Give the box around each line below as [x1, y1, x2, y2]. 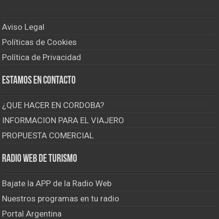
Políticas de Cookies [2, 37, 77, 47]
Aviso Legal [2, 22, 45, 32]
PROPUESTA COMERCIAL [2, 131, 94, 141]
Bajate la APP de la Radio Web [2, 178, 112, 189]
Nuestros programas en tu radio [2, 194, 120, 204]
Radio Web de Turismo [2, 153, 78, 165]
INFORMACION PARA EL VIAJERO [2, 115, 125, 126]
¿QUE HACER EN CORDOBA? [2, 100, 105, 110]
